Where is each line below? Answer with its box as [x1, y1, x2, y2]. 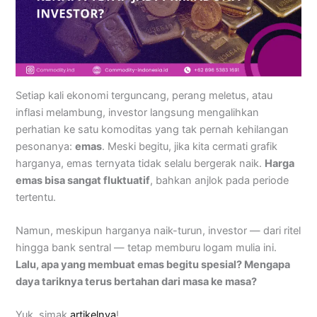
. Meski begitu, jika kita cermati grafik [102, 139, 278, 153]
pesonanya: [16, 139, 76, 153]
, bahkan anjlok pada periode [150, 173, 289, 187]
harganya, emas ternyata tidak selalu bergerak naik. [16, 156, 265, 170]
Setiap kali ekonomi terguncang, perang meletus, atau [16, 88, 273, 102]
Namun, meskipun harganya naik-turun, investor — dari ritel [16, 224, 301, 238]
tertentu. [16, 190, 57, 204]
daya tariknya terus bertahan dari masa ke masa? [16, 275, 258, 289]
